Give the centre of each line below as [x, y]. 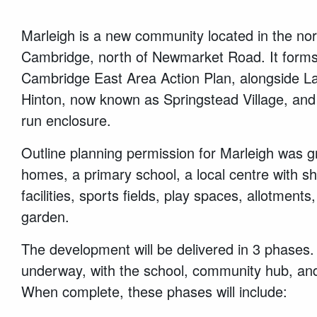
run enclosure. [66, 120]
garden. [45, 216]
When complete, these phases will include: [154, 291]
